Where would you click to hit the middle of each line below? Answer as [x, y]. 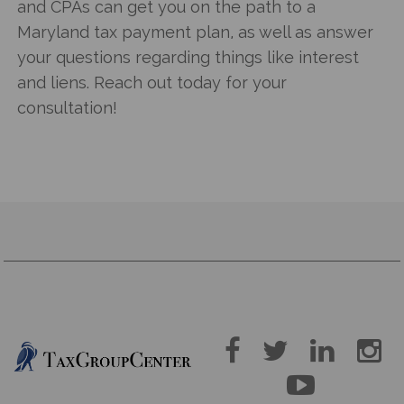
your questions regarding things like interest [188, 57]
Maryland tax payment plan [124, 32]
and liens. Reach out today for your [152, 82]
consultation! [68, 107]
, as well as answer [302, 32]
